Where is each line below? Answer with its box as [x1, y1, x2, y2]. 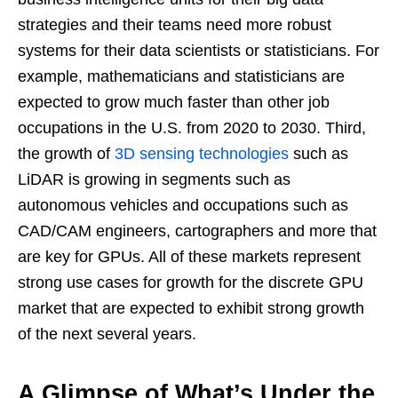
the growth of [18, 144, 115, 163]
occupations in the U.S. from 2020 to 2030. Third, [18, 118, 366, 137]
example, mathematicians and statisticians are [18, 67, 345, 85]
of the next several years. [18, 324, 196, 343]
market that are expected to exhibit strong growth [18, 298, 364, 317]
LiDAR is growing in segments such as [18, 170, 291, 188]
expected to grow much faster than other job [18, 92, 330, 111]
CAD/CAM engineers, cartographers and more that [18, 221, 377, 240]
